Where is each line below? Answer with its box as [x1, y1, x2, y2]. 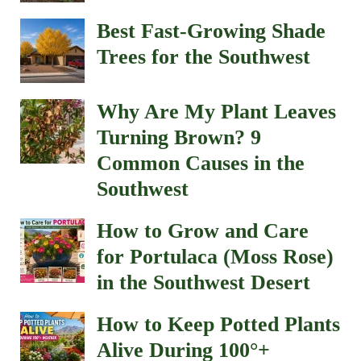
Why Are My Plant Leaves [97, 99, 336, 123]
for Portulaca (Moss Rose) [97, 244, 334, 268]
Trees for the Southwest [97, 44, 310, 68]
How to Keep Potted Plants [97, 312, 340, 336]
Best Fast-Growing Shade [97, 19, 326, 43]
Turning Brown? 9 [97, 125, 261, 149]
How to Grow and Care [97, 218, 309, 243]
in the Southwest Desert [97, 270, 310, 294]
